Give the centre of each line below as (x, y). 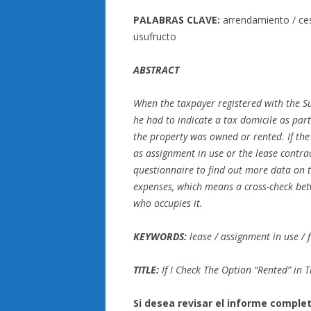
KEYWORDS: (161, 236)
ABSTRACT (156, 70)
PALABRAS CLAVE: (178, 20)
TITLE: (148, 270)
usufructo (155, 36)
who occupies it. (168, 203)
